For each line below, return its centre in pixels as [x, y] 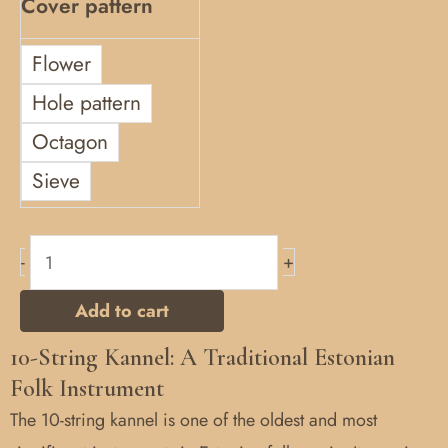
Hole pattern [86, 102]
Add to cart [122, 311]
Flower [61, 63]
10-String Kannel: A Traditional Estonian [202, 357]
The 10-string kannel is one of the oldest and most [193, 420]
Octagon [70, 141]
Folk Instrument [87, 388]
